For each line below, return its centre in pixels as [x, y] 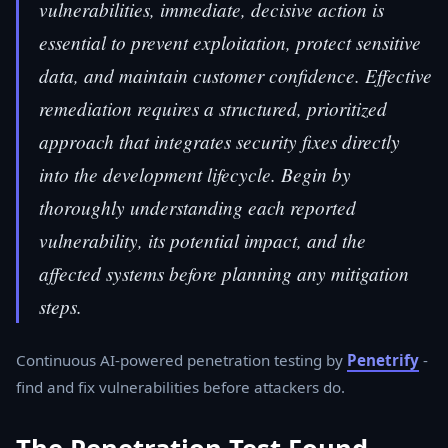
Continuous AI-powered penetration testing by [181, 359]
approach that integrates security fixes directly [219, 140]
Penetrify [383, 359]
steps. [60, 305]
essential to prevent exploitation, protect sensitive [230, 41]
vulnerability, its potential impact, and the [202, 239]
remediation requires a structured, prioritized [213, 107]
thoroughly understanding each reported [197, 206]
